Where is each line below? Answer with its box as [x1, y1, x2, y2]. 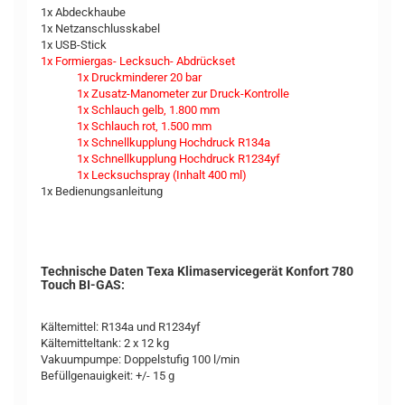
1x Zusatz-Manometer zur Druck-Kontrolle [77, 87, 289, 100]
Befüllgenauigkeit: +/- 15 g [41, 369, 174, 382]
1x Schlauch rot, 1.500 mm [77, 119, 212, 133]
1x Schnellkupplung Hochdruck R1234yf [77, 152, 280, 165]
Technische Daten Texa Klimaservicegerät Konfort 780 [41, 264, 353, 278]
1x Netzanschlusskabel [41, 22, 160, 35]
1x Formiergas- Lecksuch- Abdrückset [41, 54, 235, 68]
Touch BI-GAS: [41, 278, 125, 292]
